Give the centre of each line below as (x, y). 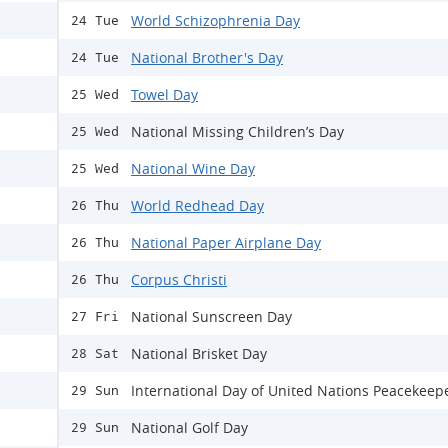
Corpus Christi (179, 280)
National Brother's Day (207, 58)
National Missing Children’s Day (237, 132)
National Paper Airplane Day (226, 243)
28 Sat (95, 354)
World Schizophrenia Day (215, 21)
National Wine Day (193, 169)
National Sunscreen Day (211, 317)
